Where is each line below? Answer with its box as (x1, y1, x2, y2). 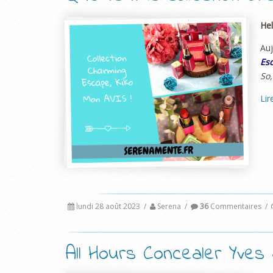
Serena (157, 200, 181, 211)
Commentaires (208, 200, 261, 211)
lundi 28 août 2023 (76, 200, 140, 211)
